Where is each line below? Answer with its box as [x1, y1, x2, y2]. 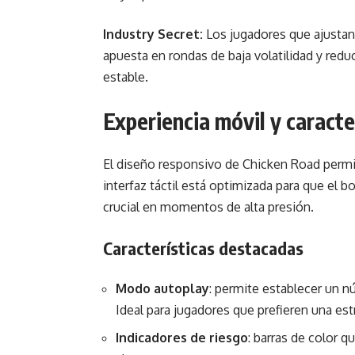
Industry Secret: [103, 26, 203, 42]
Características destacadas [103, 237, 303, 259]
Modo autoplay [116, 281, 209, 296]
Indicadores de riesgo [116, 330, 248, 345]
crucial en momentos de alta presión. [103, 199, 314, 215]
